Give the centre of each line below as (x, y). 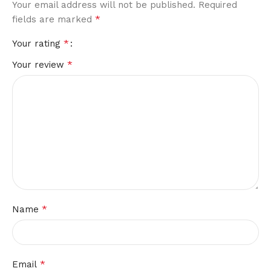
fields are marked (54, 20)
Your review (40, 65)
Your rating (38, 44)
